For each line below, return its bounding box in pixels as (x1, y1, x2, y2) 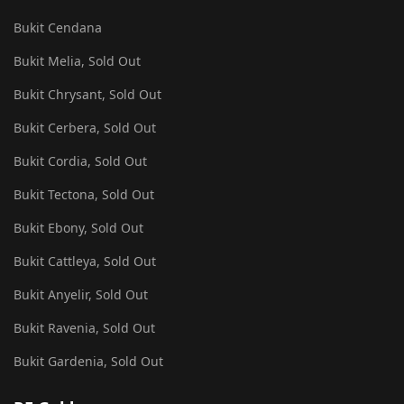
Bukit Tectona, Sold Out (14, 186, 154, 203)
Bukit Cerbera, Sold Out (14, 119, 156, 136)
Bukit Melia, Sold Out (14, 52, 141, 69)
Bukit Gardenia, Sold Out (14, 353, 163, 370)
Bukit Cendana (14, 19, 102, 36)
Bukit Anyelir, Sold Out (14, 286, 148, 303)
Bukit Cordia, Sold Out (14, 152, 147, 170)
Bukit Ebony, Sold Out (14, 219, 143, 236)
